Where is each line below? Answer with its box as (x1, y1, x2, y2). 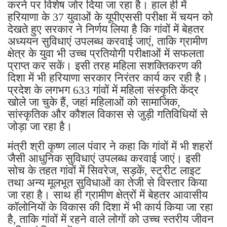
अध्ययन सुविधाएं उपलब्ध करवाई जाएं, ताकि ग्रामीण (8, 34, 207, 48)
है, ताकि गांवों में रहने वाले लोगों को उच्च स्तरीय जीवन (8, 212, 214, 225)
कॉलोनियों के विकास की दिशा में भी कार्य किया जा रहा (8, 200, 213, 213)
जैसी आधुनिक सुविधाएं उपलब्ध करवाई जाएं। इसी (8, 152, 201, 165)
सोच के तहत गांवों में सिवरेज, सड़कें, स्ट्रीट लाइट (8, 164, 201, 177)
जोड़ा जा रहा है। (8, 120, 72, 133)
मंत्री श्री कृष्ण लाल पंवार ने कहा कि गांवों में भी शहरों (8, 139, 212, 153)
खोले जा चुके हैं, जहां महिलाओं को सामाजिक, (8, 95, 180, 108)
